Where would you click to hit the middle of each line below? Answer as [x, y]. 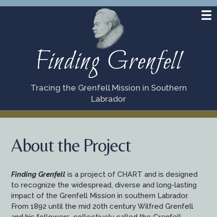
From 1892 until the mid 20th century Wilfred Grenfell [102, 207]
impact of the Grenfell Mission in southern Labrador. [100, 196]
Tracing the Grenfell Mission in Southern [108, 88]
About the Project [71, 145]
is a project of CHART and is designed [131, 175]
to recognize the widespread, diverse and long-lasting [104, 185]
